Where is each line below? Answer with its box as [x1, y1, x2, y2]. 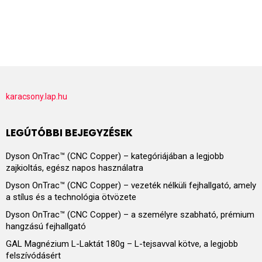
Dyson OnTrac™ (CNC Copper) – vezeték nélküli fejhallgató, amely [6, 180, 256, 191]
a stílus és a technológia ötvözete [6, 191, 136, 202]
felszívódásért [6, 250, 61, 261]
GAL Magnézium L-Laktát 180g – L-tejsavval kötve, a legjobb [6, 238, 238, 249]
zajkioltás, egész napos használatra [6, 162, 143, 173]
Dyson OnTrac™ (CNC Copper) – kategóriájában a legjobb [6, 150, 224, 161]
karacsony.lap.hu [6, 91, 67, 101]
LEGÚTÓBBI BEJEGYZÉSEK [6, 125, 133, 140]
